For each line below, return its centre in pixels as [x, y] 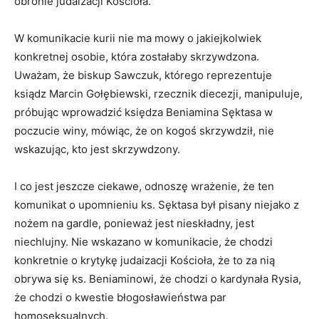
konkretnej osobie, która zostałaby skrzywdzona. [137, 57]
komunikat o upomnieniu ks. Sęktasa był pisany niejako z [157, 205]
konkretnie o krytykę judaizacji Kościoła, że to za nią [145, 261]
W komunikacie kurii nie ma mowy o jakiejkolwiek [138, 38]
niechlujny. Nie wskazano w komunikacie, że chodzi [143, 242]
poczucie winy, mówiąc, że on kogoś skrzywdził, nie [144, 131]
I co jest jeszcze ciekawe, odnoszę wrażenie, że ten [144, 187]
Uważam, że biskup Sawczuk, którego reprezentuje [143, 75]
